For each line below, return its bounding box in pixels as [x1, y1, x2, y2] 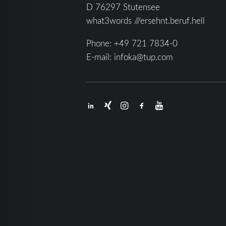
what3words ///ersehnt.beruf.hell [86, 15, 205, 26]
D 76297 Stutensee [86, 1, 160, 13]
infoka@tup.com [114, 51, 173, 63]
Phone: [86, 37, 114, 49]
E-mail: [86, 51, 114, 63]
